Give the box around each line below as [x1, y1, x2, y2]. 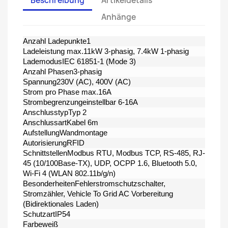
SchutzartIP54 [23, 210, 70, 218]
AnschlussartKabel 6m [23, 118, 98, 127]
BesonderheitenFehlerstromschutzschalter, [23, 179, 165, 188]
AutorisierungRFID [23, 138, 84, 147]
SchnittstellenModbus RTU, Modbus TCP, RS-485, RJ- [23, 149, 205, 157]
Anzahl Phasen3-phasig [23, 67, 102, 76]
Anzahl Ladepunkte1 [23, 37, 91, 45]
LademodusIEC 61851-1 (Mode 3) [23, 57, 136, 66]
